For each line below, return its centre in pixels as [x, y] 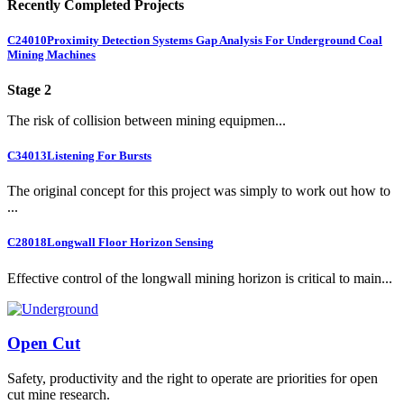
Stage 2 [29, 89]
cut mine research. [59, 394]
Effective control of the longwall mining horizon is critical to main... [200, 278]
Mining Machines [51, 54]
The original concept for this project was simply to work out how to [199, 191]
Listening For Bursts [99, 156]
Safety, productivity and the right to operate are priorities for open [193, 378]
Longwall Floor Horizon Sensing [130, 243]
